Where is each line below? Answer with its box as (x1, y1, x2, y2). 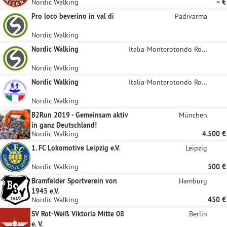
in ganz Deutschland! (31, 121, 97, 130)
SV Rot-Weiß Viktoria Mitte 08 (31, 209, 124, 218)
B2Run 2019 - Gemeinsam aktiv (31, 110, 128, 120)
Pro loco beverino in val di (31, 12, 114, 21)
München (179, 110, 207, 120)
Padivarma (175, 12, 207, 21)
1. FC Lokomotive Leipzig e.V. (31, 143, 120, 153)
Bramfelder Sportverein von (31, 176, 117, 185)
